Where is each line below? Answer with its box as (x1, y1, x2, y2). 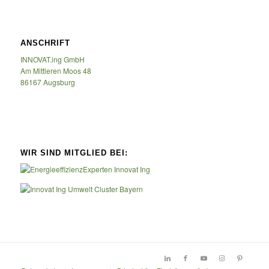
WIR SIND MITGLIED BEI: (20, 148, 128, 157)
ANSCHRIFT (20, 38, 70, 48)
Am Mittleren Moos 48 (20, 65, 91, 76)
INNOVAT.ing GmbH (20, 54, 85, 65)
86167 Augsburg (20, 77, 75, 88)
